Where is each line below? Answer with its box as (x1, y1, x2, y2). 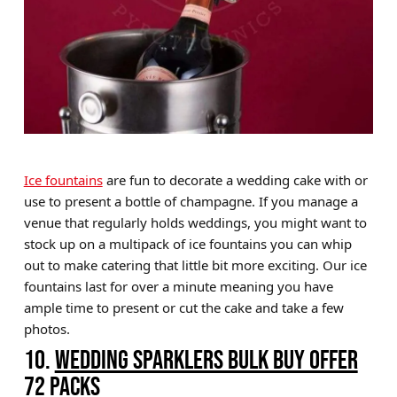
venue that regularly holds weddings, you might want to (23, 213, 367, 231)
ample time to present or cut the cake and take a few (23, 298, 344, 316)
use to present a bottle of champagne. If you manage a (23, 191, 358, 210)
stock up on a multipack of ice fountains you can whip (23, 234, 352, 253)
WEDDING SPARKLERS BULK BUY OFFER (54, 344, 358, 375)
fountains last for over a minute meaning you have (23, 276, 333, 295)
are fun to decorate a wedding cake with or (102, 170, 368, 189)
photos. (23, 319, 70, 338)
